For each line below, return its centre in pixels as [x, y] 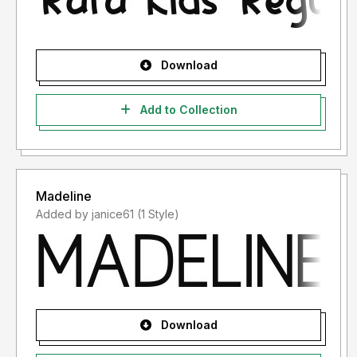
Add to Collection [187, 110]
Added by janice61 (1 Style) [158, 214]
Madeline [64, 196]
